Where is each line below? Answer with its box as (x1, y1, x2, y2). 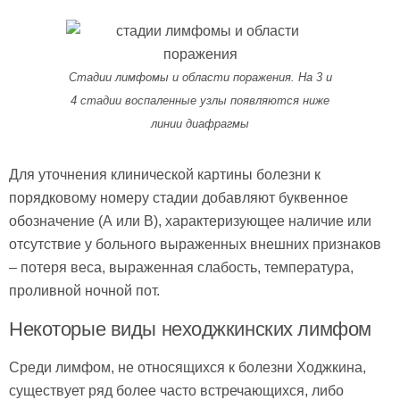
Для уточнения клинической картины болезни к (9, 167, 321, 183)
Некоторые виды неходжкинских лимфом (9, 318, 371, 341)
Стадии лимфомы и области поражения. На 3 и (68, 71, 332, 85)
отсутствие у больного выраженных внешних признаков (9, 237, 381, 253)
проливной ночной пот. (9, 283, 160, 299)
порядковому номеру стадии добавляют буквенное (9, 190, 348, 206)
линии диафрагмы (151, 117, 249, 131)
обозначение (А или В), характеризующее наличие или (9, 213, 371, 229)
